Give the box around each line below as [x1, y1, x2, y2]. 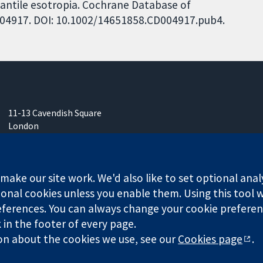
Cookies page [178, 231, 243, 246]
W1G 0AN [8, 133, 45, 145]
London [8, 120, 39, 132]
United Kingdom [8, 146, 75, 158]
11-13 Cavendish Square [8, 107, 102, 119]
